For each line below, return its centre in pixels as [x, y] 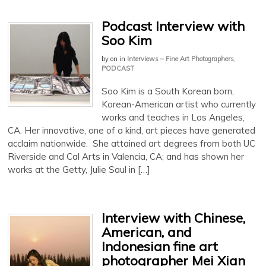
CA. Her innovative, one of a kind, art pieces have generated [132, 130]
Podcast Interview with [173, 26]
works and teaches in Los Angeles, [173, 117]
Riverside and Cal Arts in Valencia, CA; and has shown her [126, 156]
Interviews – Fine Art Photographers [180, 58]
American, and [147, 232]
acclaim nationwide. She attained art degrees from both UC [132, 143]
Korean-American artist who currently [179, 104]
